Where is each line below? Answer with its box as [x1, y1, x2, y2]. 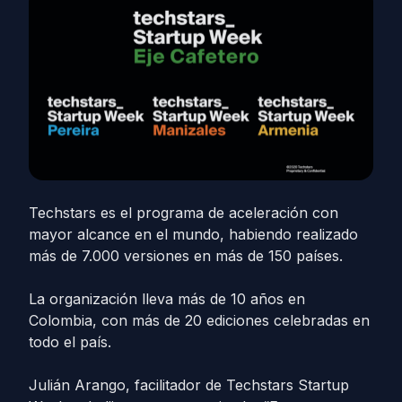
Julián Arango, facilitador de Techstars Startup [29, 376, 349, 394]
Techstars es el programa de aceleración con [29, 204, 338, 222]
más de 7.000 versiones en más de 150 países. [29, 247, 343, 265]
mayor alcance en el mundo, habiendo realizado [29, 225, 358, 243]
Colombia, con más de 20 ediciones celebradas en [29, 311, 370, 329]
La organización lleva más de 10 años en [29, 290, 305, 308]
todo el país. [29, 333, 111, 351]
